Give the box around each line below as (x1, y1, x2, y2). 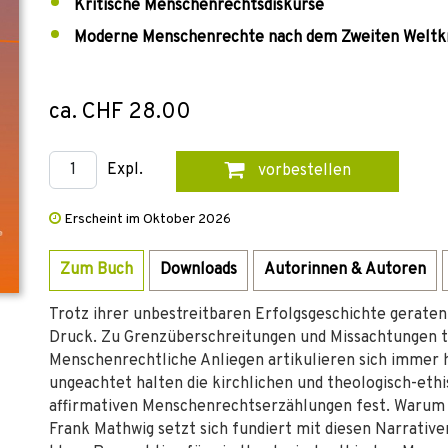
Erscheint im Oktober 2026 (61, 211, 231, 228)
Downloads (160, 260, 237, 280)
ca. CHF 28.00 (49, 99, 191, 126)
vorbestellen (253, 161, 351, 181)
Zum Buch (60, 260, 133, 280)
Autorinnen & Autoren (264, 260, 426, 280)
